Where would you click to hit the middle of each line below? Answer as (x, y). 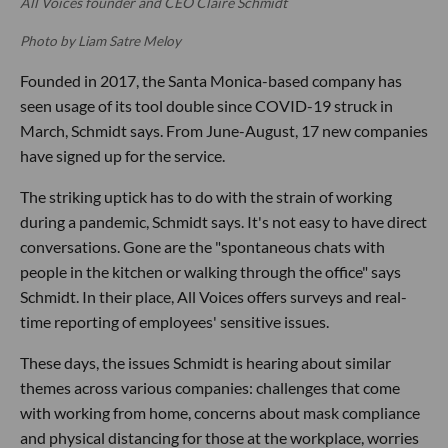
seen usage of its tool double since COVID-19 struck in (206, 105)
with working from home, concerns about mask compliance (220, 412)
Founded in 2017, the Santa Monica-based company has (211, 80)
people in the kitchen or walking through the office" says (210, 271)
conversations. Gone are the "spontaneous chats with (202, 246)
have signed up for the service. (122, 155)
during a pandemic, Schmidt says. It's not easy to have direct (223, 221)
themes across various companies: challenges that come (210, 387)
